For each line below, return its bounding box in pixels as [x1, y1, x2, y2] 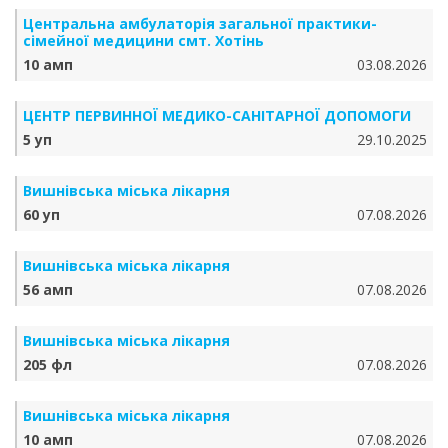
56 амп [23, 280, 73, 299]
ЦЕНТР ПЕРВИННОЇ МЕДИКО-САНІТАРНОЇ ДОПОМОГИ [23, 106, 411, 125]
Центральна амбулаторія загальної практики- [23, 14, 377, 33]
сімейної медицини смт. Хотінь [23, 31, 264, 50]
